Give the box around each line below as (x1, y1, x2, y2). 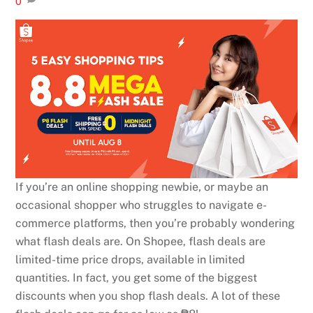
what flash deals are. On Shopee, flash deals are (15, 234, 266, 248)
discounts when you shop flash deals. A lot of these (15, 289, 281, 303)
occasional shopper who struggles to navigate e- (15, 198, 268, 212)
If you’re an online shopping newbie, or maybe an (15, 180, 269, 194)
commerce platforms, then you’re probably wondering (15, 216, 296, 230)
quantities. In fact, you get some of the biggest (15, 270, 258, 284)
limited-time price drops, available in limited (15, 252, 246, 266)
